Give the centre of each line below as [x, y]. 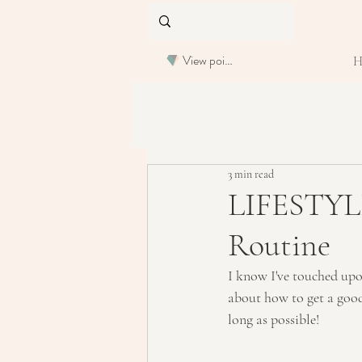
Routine [279, 244]
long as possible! [274, 319]
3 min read [251, 175]
